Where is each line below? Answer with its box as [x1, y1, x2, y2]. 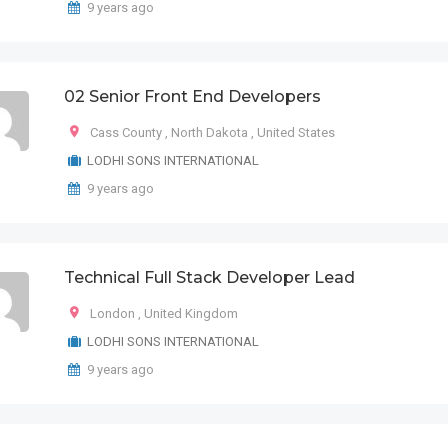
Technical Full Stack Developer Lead [64, 268, 355, 287]
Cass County [90, 125, 162, 140]
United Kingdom [144, 306, 238, 321]
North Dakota [171, 125, 248, 140]
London [90, 306, 135, 321]
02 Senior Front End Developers [64, 87, 321, 106]
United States [257, 125, 335, 140]
